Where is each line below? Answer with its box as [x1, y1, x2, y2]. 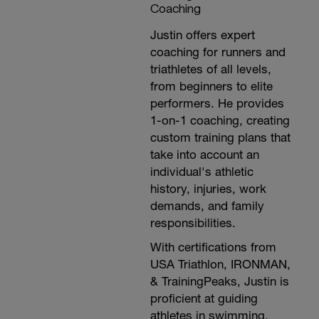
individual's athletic [150, 164, 253, 179]
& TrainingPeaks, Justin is [150, 274, 289, 288]
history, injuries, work [150, 182, 266, 196]
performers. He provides [150, 96, 284, 110]
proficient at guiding [150, 291, 258, 305]
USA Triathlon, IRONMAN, [150, 257, 291, 271]
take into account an [150, 147, 259, 162]
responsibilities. [150, 216, 236, 230]
